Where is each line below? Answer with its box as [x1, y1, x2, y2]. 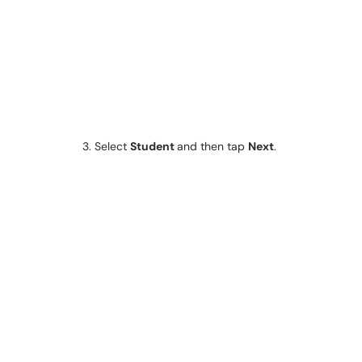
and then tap [177, 139, 248, 154]
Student [130, 139, 177, 154]
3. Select [82, 139, 130, 154]
